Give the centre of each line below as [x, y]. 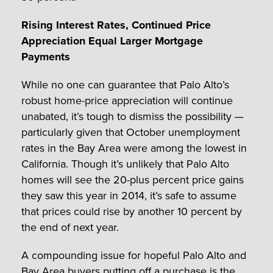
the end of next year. [70, 227]
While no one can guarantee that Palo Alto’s [125, 84]
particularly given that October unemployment [131, 132]
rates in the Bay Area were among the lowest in [134, 148]
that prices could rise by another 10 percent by [132, 211]
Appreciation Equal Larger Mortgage [112, 41]
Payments [46, 56]
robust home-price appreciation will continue [127, 100]
